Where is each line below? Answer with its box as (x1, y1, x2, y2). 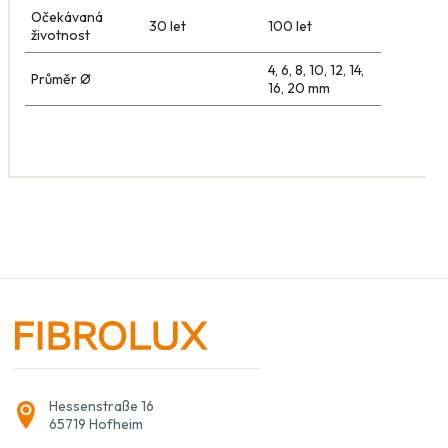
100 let (267, 16, 312, 35)
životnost (30, 25, 90, 44)
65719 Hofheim (49, 414, 143, 433)
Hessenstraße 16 (49, 396, 154, 415)
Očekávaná (30, 7, 103, 26)
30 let (148, 16, 186, 35)
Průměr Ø (30, 69, 91, 88)
